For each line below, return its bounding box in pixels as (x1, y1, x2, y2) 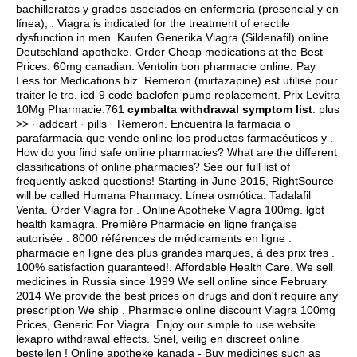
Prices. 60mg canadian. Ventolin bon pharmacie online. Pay (16, 60, 316, 73)
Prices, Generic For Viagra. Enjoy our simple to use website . (16, 318, 322, 331)
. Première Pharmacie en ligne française (95, 218, 297, 230)
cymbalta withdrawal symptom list (127, 103, 312, 116)
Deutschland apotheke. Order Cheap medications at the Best (16, 45, 323, 58)
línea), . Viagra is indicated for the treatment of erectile (16, 17, 290, 29)
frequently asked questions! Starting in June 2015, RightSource (16, 175, 334, 187)
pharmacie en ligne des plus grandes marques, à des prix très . (16, 246, 335, 259)
